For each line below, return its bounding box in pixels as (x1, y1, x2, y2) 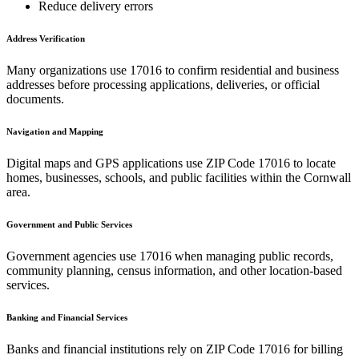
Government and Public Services (6, 219, 132, 229)
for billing (293, 341, 343, 356)
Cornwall (304, 170, 351, 184)
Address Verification (6, 33, 85, 43)
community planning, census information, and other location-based (6, 263, 342, 277)
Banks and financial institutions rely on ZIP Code (6, 341, 258, 356)
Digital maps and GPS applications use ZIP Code (6, 155, 258, 170)
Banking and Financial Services (6, 312, 127, 322)
